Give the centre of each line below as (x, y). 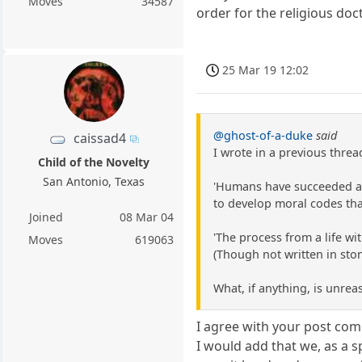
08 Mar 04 (147, 217)
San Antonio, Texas (94, 182)
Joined (46, 217)
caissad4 (100, 139)
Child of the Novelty (94, 162)
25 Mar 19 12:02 (266, 70)
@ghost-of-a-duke (263, 135)
